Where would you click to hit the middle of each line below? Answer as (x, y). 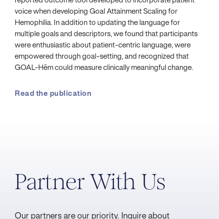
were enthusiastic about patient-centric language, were (103, 46)
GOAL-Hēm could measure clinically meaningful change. (104, 68)
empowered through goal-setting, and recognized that (102, 57)
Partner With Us (90, 182)
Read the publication (53, 94)
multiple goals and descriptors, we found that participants (106, 34)
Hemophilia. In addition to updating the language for (97, 23)
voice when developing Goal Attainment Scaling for (96, 12)
